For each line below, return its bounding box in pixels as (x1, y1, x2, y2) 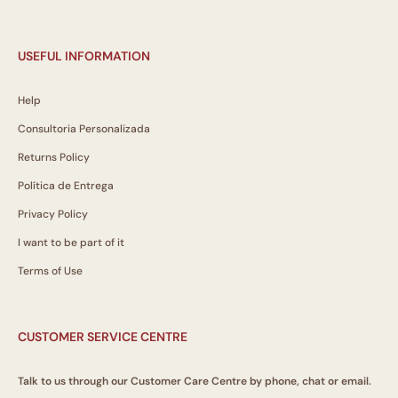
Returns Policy (18, 150, 90, 165)
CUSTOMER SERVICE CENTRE (18, 329, 187, 346)
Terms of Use (18, 264, 83, 279)
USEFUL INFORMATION (18, 48, 150, 65)
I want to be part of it (18, 235, 124, 251)
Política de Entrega (18, 179, 114, 194)
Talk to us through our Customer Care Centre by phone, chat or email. (18, 374, 371, 389)
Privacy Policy (18, 207, 88, 222)
